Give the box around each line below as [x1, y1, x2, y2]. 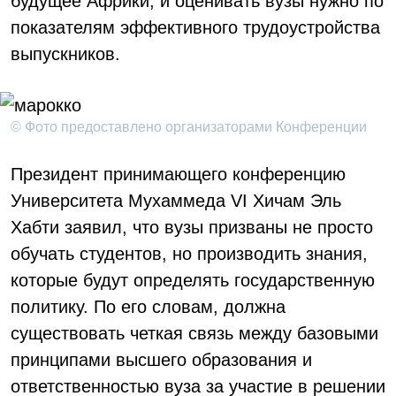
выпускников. [11, 44, 120, 64]
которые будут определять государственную [11, 270, 375, 290]
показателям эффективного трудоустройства [11, 18, 380, 37]
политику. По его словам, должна [11, 297, 286, 316]
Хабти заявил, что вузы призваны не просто [11, 217, 373, 237]
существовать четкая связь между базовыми [11, 324, 378, 343]
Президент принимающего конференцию [11, 164, 346, 184]
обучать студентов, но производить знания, [11, 244, 368, 263]
